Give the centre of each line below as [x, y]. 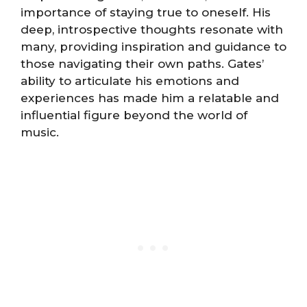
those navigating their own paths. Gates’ [142, 64]
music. [40, 132]
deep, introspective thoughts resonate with [152, 29]
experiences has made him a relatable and [150, 98]
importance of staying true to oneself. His [146, 12]
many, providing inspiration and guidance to [153, 47]
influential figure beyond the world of [134, 115]
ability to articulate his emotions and [130, 81]
